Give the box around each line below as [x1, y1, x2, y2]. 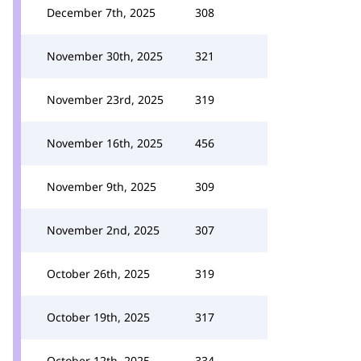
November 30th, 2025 [47, 48, 163, 64]
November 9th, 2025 [47, 179, 156, 194]
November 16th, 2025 [47, 135, 163, 151]
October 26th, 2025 [47, 266, 150, 281]
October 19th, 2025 [47, 309, 150, 325]
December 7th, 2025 [47, 5, 156, 20]
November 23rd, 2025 [47, 92, 164, 107]
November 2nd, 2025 [47, 222, 160, 238]
